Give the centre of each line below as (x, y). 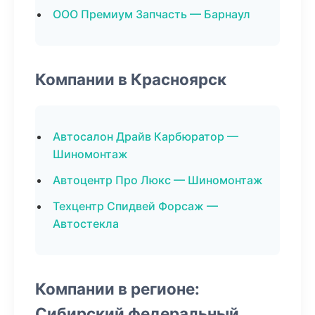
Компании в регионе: (117, 289)
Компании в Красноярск (131, 79)
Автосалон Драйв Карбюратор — (146, 136)
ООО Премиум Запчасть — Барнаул (152, 14)
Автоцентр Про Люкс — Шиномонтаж (158, 180)
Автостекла (86, 224)
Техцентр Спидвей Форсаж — (135, 206)
